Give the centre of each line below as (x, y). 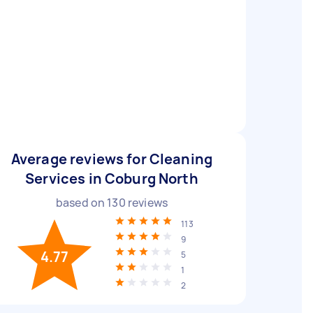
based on (81, 203)
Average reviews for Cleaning (112, 159)
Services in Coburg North (112, 179)
